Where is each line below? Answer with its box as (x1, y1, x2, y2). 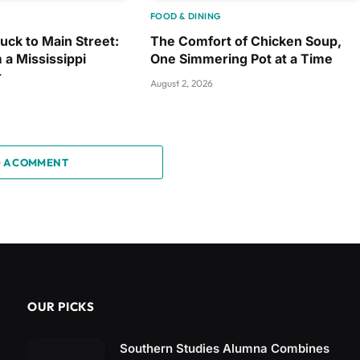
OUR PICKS (27, 299, 95, 315)
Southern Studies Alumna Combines (120, 341, 329, 357)
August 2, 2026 (149, 77, 213, 90)
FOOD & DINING (149, 10, 222, 22)
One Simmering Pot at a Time (149, 51, 333, 67)
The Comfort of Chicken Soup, (149, 33, 342, 50)
